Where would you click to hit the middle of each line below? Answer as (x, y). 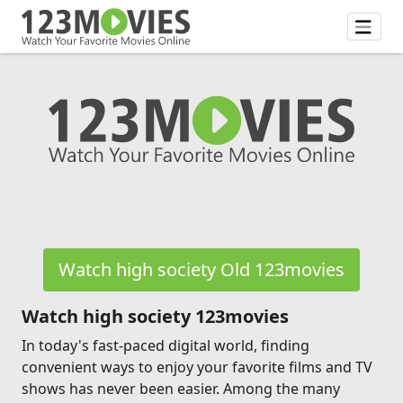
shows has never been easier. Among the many (181, 389)
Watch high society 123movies (155, 316)
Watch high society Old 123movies (201, 269)
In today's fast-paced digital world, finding (166, 345)
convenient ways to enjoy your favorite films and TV (197, 367)
